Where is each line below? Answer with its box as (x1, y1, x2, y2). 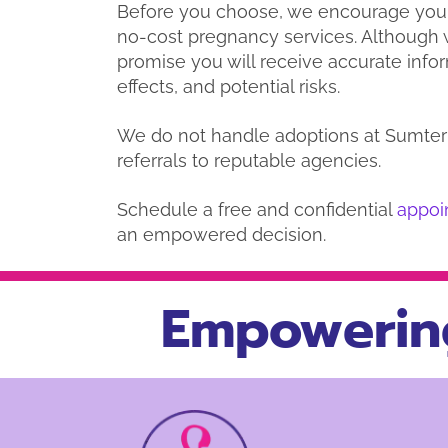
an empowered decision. (117, 223, 326, 245)
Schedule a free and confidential (117, 198, 397, 220)
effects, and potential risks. (117, 75, 345, 97)
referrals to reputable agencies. (117, 149, 386, 171)
